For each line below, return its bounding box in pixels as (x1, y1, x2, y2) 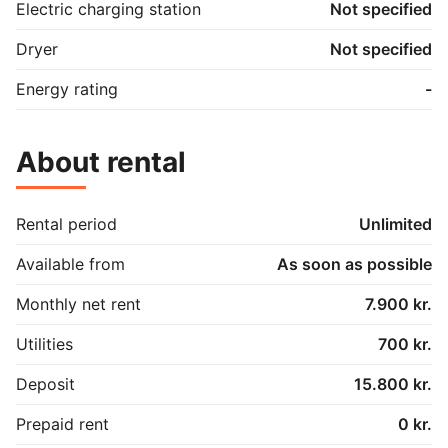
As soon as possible (277, 253, 432, 274)
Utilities (16, 333, 73, 354)
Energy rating (16, 78, 118, 99)
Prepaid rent (16, 413, 109, 434)
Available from (16, 253, 125, 274)
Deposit (16, 373, 75, 394)
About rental (16, 144, 186, 179)
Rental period (16, 213, 117, 234)
